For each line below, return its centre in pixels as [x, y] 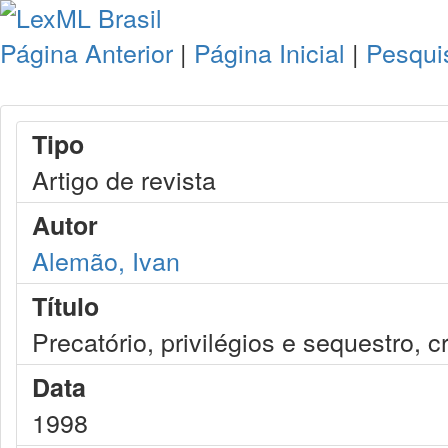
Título [65, 306]
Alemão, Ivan [106, 260]
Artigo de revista [124, 179]
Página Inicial [269, 52]
